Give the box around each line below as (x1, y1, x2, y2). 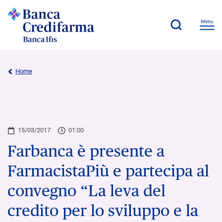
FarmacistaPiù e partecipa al (7, 161, 209, 180)
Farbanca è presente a (7, 141, 165, 160)
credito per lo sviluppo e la (7, 201, 198, 220)
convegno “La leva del (7, 181, 166, 200)
